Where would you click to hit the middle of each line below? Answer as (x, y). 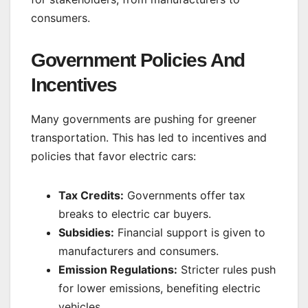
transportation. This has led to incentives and (149, 138)
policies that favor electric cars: (113, 156)
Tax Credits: (91, 196)
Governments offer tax (185, 196)
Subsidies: (86, 233)
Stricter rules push (227, 270)
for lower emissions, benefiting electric (159, 288)
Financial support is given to (190, 233)
